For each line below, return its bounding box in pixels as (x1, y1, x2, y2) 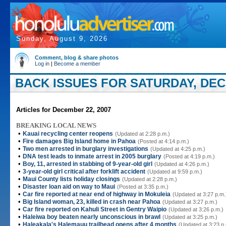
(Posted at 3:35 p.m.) (117, 184, 168, 190)
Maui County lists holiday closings (23, 176, 120, 183)
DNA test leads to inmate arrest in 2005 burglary (23, 153, 161, 160)
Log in (35, 61, 49, 67)
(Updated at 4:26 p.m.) (154, 161, 209, 167)
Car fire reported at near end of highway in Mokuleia (23, 191, 171, 198)
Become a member (54, 61, 100, 67)
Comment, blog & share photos (35, 54, 119, 61)
